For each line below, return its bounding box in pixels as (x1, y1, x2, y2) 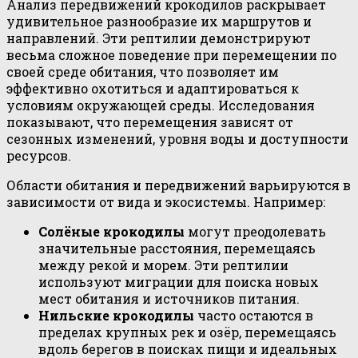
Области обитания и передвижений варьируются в (6, 177, 351, 194)
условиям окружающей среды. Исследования (6, 97, 315, 114)
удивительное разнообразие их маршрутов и (6, 13, 312, 30)
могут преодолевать (185, 223, 326, 241)
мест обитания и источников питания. (38, 290, 300, 308)
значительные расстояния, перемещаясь (38, 240, 316, 257)
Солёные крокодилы (38, 223, 185, 241)
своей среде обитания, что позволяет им (6, 63, 279, 81)
